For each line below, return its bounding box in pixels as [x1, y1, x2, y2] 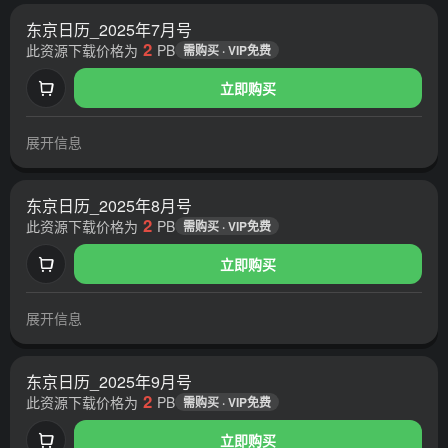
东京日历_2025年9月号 [26, 370, 192, 394]
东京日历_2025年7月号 [26, 18, 192, 42]
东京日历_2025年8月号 [26, 194, 192, 218]
